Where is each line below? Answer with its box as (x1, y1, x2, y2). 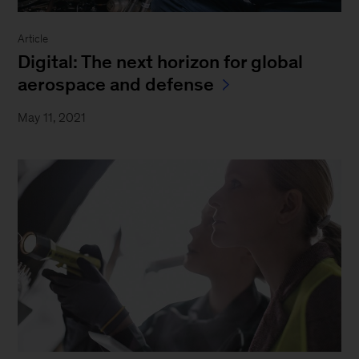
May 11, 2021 (18, 110, 87, 124)
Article (18, 32, 49, 45)
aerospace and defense (18, 73, 215, 95)
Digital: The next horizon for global (18, 50, 304, 72)
